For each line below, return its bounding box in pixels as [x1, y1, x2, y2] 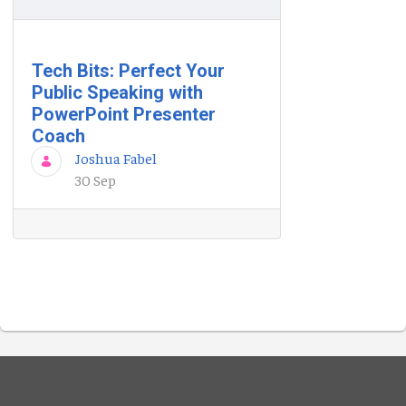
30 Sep [75, 169, 116, 188]
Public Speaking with [32, 81, 203, 103]
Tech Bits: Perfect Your [32, 59, 225, 82]
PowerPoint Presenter [32, 102, 216, 125]
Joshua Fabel [75, 148, 157, 167]
